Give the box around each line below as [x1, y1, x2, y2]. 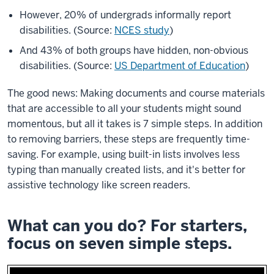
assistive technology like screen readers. [7, 179, 190, 191]
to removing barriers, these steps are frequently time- [7, 133, 250, 146]
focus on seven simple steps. [7, 233, 232, 254]
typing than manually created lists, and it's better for [7, 163, 245, 176]
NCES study [114, 24, 169, 37]
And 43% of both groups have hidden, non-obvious [20, 44, 248, 57]
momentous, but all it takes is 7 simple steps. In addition [7, 117, 262, 130]
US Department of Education [114, 59, 245, 72]
